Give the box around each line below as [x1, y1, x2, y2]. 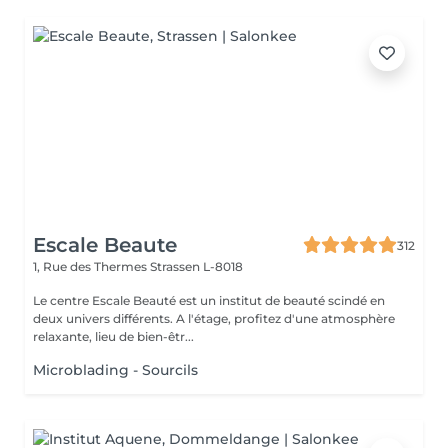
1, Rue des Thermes [33, 259, 150, 274]
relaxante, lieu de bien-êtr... [33, 329, 194, 344]
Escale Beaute [33, 233, 177, 257]
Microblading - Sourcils [33, 361, 198, 379]
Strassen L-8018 [150, 259, 243, 274]
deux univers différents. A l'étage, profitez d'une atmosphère [33, 311, 176, 326]
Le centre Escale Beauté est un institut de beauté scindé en [33, 293, 385, 308]
